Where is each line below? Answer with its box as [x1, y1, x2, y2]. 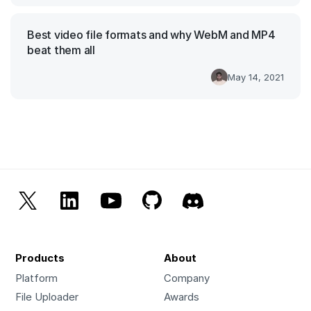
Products [15, 251, 65, 265]
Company [164, 271, 210, 285]
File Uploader [15, 290, 78, 304]
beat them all [27, 43, 95, 58]
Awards [164, 290, 199, 304]
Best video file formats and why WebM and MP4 [27, 28, 276, 42]
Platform [15, 271, 58, 285]
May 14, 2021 [228, 71, 284, 83]
